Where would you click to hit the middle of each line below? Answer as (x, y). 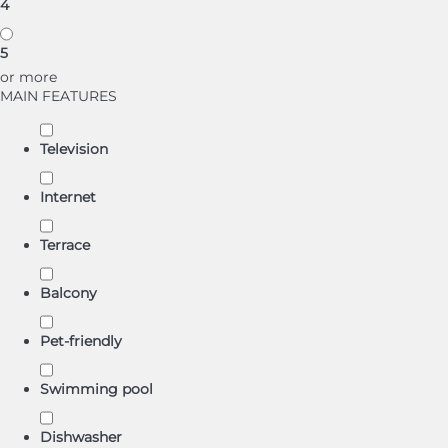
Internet (68, 197)
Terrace (65, 245)
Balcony (68, 293)
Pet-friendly (81, 341)
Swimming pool (96, 389)
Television (74, 149)
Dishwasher (81, 437)
